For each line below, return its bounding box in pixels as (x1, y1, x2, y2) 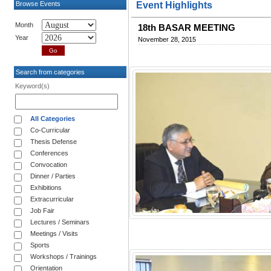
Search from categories (14, 68, 85, 76)
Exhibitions (30, 183, 62, 191)
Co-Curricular (30, 126, 70, 134)
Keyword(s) (15, 82, 50, 90)
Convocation (30, 160, 67, 168)
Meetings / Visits (30, 229, 78, 237)
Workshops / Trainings (30, 252, 97, 260)
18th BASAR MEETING (138, 22, 236, 33)
